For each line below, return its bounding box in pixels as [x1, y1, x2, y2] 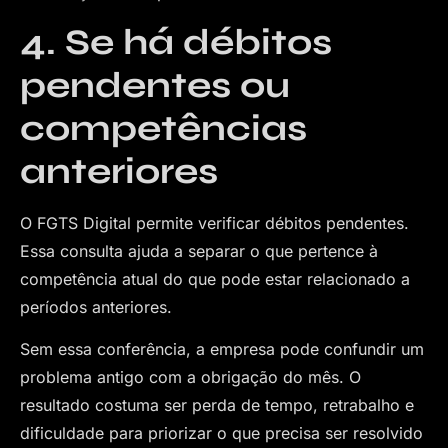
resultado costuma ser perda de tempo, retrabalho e [20, 395, 414, 416]
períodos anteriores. [20, 296, 172, 317]
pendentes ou [20, 63, 290, 107]
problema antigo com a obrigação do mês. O [20, 367, 361, 388]
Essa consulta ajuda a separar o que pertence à [20, 240, 378, 261]
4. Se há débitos [20, 20, 332, 64]
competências [20, 106, 307, 150]
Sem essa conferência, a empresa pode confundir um [20, 339, 424, 360]
